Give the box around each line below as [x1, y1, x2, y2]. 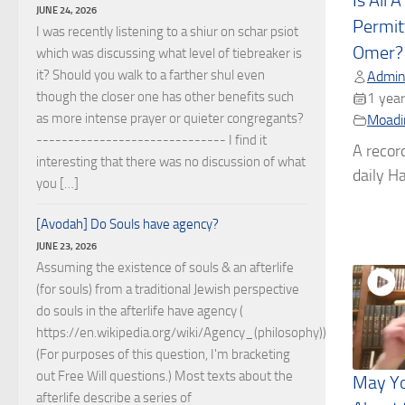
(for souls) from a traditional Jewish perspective [36, 281, 299, 297]
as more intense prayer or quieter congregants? [36, 110, 304, 127]
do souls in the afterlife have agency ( [36, 303, 243, 319]
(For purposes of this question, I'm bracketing [36, 346, 290, 363]
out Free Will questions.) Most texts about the [36, 368, 293, 384]
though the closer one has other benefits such [36, 89, 294, 105]
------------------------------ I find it [36, 132, 267, 148]
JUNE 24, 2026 [36, 4, 97, 16]
